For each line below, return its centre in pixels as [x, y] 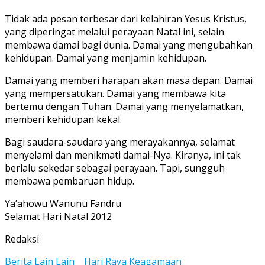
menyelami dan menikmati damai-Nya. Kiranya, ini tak [123, 155]
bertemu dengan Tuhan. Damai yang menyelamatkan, [124, 106]
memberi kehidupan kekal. [63, 119]
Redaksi [22, 239]
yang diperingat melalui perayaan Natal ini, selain [114, 32]
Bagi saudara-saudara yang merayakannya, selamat [120, 142]
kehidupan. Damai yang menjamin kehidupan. [106, 58]
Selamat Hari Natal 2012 [58, 216]
